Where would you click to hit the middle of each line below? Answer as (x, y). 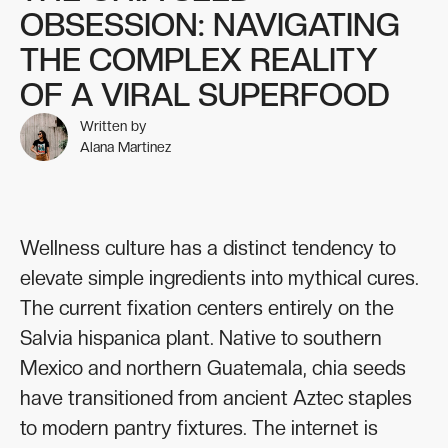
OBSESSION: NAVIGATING (210, 24)
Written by (113, 125)
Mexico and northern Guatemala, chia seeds (213, 367)
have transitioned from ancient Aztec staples (216, 397)
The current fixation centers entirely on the (207, 307)
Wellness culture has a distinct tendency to (208, 247)
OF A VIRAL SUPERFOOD (205, 94)
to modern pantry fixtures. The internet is (199, 427)
